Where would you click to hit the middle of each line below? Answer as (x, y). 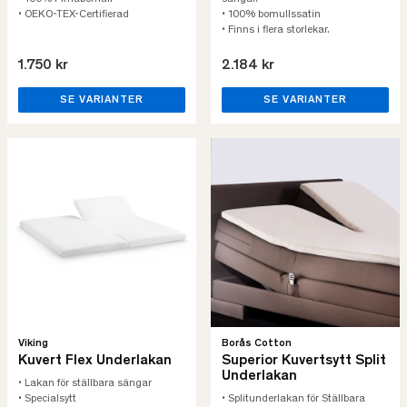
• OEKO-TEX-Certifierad (74, 15)
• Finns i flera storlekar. (276, 30)
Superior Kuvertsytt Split (304, 361)
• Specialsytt (49, 399)
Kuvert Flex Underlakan (95, 361)
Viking (33, 343)
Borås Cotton (257, 343)
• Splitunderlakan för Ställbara (293, 399)
